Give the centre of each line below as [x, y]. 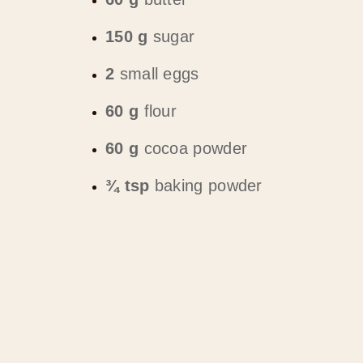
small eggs [157, 73]
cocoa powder [193, 148]
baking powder [206, 185]
